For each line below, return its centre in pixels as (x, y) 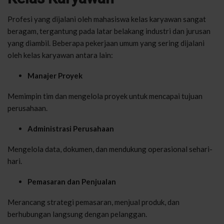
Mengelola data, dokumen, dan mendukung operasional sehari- (110, 149)
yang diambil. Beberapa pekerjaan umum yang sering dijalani (106, 43)
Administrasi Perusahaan (71, 128)
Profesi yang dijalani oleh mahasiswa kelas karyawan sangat (107, 19)
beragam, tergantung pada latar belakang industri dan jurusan (109, 31)
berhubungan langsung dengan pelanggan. (77, 214)
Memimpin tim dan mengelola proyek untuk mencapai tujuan (105, 96)
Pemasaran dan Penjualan (72, 181)
